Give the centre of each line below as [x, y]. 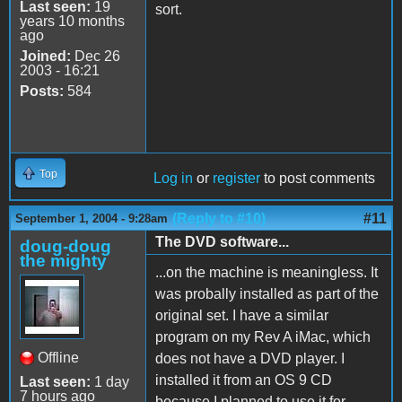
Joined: [45, 56]
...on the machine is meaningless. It [267, 272]
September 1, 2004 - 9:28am [92, 218]
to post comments [318, 178]
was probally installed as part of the [267, 293]
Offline [58, 357]
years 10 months [72, 21]
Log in [173, 178]
